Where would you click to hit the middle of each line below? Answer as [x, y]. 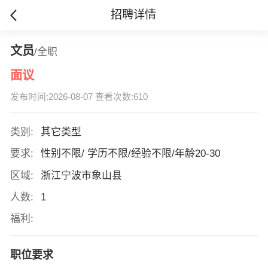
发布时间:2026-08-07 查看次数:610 [79, 97]
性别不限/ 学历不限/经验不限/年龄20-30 [132, 154]
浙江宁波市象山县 [83, 175]
